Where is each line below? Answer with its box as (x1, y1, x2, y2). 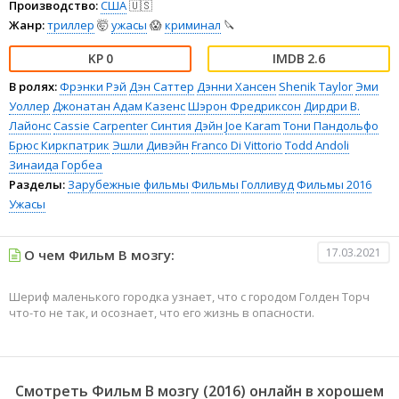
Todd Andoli (285, 137, 349, 153)
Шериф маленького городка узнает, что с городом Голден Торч (9, 289, 370, 305)
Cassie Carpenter (53, 118, 148, 134)
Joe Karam (225, 118, 281, 134)
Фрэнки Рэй (60, 78, 126, 94)
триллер (47, 17, 94, 33)
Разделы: (9, 176, 65, 192)
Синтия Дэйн (151, 118, 223, 134)
